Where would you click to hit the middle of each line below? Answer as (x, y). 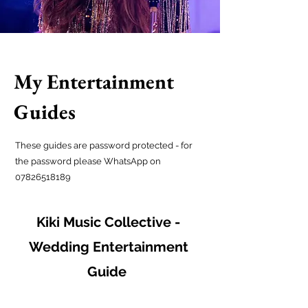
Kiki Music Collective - (108, 222)
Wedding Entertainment (108, 247)
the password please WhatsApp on (88, 161)
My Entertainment (94, 81)
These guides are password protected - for (104, 145)
